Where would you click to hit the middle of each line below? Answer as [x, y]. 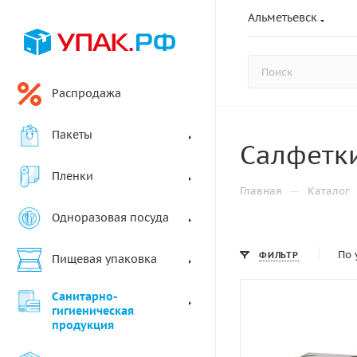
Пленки [73, 176]
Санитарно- [84, 296]
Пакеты [72, 135]
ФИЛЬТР [279, 255]
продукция [83, 325]
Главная [261, 191]
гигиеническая [93, 311]
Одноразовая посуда [110, 218]
